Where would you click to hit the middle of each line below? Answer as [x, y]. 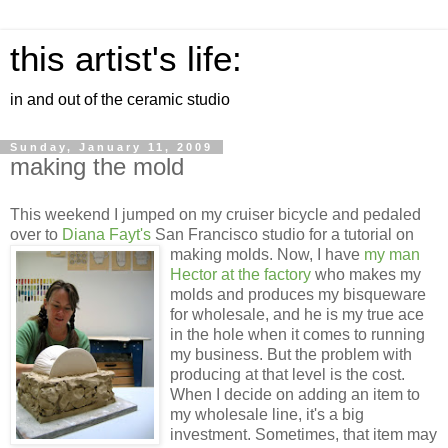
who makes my [366, 274]
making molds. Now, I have [267, 254]
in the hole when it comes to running [297, 334]
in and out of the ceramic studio [120, 99]
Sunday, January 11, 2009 [111, 147]
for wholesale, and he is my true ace [297, 314]
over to [36, 234]
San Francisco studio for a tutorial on [282, 234]
